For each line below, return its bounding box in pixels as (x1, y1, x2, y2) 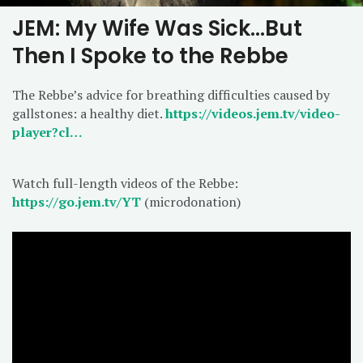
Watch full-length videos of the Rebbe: (12, 173, 238, 192)
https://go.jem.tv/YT (12, 192, 141, 211)
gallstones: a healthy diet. (12, 104, 165, 122)
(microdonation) (141, 192, 241, 211)
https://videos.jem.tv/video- (165, 104, 340, 122)
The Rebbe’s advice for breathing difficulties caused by (12, 85, 330, 104)
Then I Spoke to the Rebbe (12, 41, 288, 70)
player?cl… (12, 122, 83, 141)
